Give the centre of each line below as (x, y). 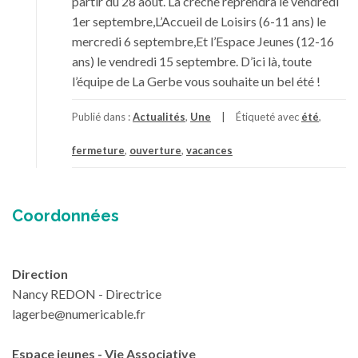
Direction (40, 274)
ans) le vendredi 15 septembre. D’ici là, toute (192, 61)
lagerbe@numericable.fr (79, 314)
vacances (209, 150)
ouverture (155, 150)
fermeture (98, 150)
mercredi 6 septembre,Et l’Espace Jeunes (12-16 (203, 41)
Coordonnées (66, 216)
